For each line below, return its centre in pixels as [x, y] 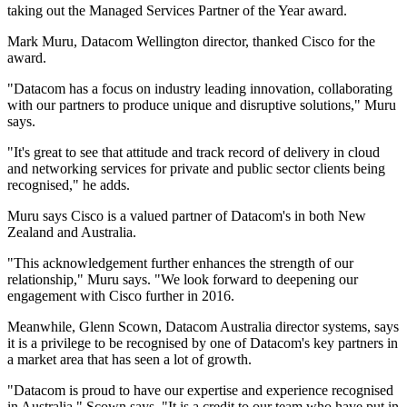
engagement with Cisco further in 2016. [121, 296]
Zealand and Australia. [72, 233]
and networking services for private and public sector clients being [196, 169]
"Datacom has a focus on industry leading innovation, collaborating [200, 89]
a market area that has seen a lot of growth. [129, 360]
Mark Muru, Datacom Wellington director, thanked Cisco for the [191, 42]
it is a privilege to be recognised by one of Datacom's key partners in [203, 343]
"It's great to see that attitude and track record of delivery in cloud [194, 153]
